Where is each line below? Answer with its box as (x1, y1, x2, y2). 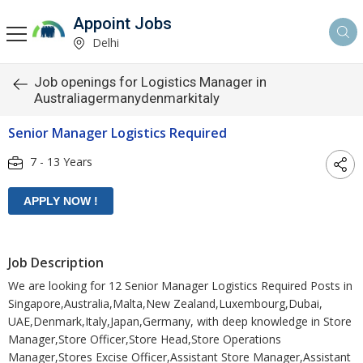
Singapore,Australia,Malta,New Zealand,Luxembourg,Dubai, (8, 296, 322, 311)
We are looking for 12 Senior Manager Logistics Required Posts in (8, 278, 352, 293)
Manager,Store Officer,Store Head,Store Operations (8, 331, 281, 347)
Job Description (8, 254, 104, 271)
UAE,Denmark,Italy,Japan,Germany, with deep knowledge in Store (8, 314, 352, 329)
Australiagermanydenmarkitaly (34, 90, 220, 106)
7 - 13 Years (27, 153, 92, 169)
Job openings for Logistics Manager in (34, 74, 267, 90)
